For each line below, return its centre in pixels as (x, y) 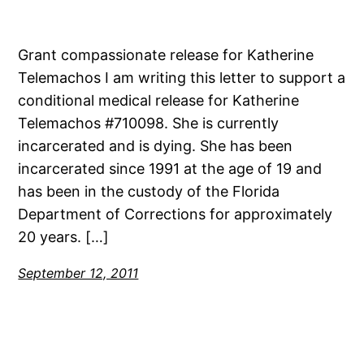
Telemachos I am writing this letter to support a (182, 77)
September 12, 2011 (78, 273)
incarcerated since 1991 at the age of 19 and (170, 168)
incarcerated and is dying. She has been (156, 145)
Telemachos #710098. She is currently (149, 123)
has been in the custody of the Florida (149, 191)
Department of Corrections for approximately (175, 214)
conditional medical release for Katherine (159, 100)
